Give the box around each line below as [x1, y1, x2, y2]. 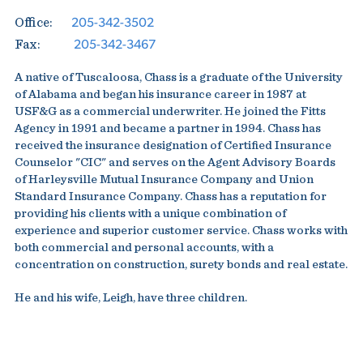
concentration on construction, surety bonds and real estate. [14, 258, 348, 271]
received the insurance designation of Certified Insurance [14, 139, 331, 152]
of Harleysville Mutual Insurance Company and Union [14, 173, 314, 186]
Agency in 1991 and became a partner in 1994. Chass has [14, 122, 321, 135]
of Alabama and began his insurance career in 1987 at [14, 88, 306, 100]
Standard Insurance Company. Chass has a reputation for [14, 190, 327, 203]
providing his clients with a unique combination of [14, 207, 286, 220]
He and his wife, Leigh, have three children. [14, 292, 247, 304]
